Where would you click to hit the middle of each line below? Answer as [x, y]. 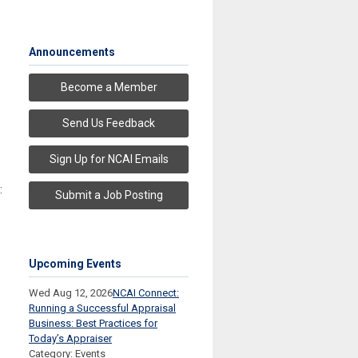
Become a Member [109, 88]
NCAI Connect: [146, 293]
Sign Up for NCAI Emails [109, 159]
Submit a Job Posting [109, 195]
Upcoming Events [75, 264]
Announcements [72, 52]
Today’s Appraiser [70, 339]
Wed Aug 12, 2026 [71, 293]
